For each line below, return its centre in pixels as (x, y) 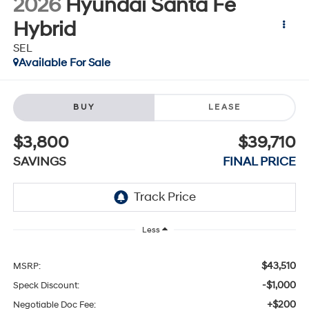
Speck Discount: (46, 285)
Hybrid (44, 29)
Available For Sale (64, 62)
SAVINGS (39, 161)
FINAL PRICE (260, 161)
